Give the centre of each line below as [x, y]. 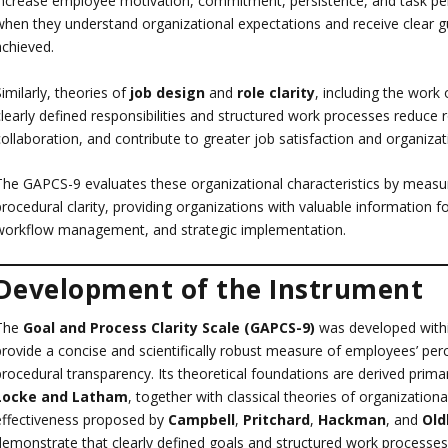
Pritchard [276, 419]
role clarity [275, 92]
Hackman [351, 419]
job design [167, 92]
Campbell [201, 419]
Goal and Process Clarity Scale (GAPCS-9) [168, 327]
